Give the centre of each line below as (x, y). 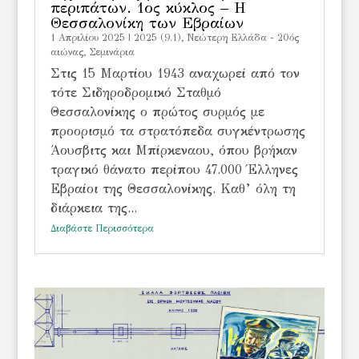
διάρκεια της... (93, 208)
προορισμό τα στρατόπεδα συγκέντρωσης (177, 131)
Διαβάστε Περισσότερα (102, 229)
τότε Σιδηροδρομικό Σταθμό (135, 93)
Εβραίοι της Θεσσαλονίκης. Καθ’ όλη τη (173, 189)
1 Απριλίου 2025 (87, 38)
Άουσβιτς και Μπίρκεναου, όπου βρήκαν (173, 151)
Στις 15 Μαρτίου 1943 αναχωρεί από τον (175, 74)
